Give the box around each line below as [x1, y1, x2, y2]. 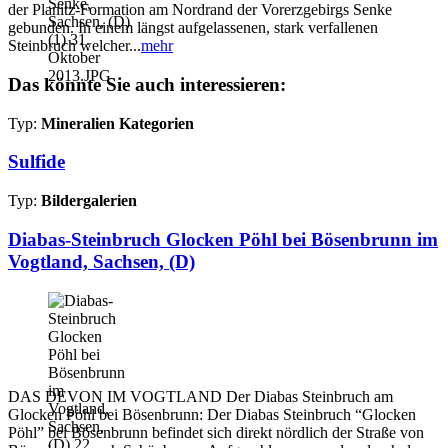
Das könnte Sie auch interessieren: [8, 74, 286, 96]
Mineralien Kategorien [41, 114, 194, 132]
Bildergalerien [41, 192, 137, 210]
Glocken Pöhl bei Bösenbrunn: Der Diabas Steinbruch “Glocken [8, 405, 416, 423]
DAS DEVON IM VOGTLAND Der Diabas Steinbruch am [8, 387, 393, 405]
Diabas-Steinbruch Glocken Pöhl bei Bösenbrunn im [8, 228, 438, 250]
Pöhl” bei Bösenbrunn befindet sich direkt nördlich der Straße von [8, 423, 424, 441]
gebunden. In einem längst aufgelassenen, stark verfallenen [8, 19, 378, 37]
